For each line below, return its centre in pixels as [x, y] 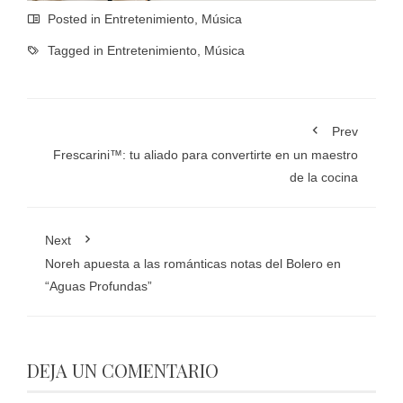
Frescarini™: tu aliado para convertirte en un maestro [206, 155]
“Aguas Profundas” [99, 287]
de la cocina [324, 178]
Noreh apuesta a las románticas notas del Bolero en [193, 264]
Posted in [74, 19]
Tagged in [76, 51]
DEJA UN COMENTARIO [123, 371]
